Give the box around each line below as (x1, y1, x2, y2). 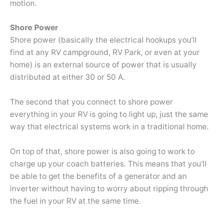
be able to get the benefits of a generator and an (10, 171, 187, 181)
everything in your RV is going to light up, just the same (10, 110, 208, 119)
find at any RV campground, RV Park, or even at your (10, 48, 200, 57)
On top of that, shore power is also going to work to (10, 146, 195, 156)
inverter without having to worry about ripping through (10, 183, 208, 193)
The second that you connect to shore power (10, 97, 173, 107)
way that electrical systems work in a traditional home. (10, 122, 209, 132)
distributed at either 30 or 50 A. (10, 72, 125, 82)
